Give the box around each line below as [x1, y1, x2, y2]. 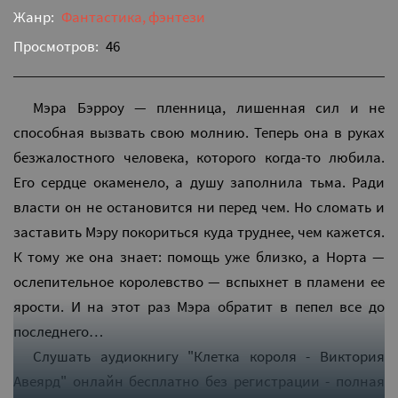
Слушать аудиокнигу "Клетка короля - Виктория [33, 346, 385, 366]
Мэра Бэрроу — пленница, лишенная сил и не [33, 97, 385, 117]
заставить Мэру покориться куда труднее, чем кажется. [13, 221, 385, 242]
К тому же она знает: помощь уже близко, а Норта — [13, 246, 385, 267]
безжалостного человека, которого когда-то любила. [13, 147, 385, 167]
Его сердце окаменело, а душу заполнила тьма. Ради [13, 171, 385, 192]
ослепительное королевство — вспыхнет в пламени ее [13, 271, 385, 291]
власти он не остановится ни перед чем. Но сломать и [13, 196, 385, 217]
